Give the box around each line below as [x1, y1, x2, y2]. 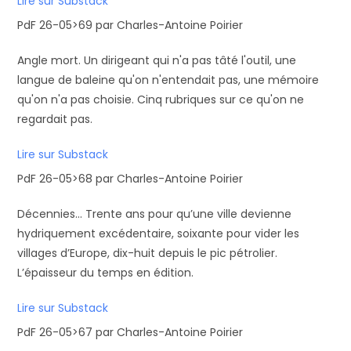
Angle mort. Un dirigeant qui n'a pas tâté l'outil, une [17, 52, 297, 68]
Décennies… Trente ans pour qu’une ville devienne [17, 206, 292, 222]
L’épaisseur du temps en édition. [17, 265, 194, 280]
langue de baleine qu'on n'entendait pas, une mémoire [17, 72, 320, 88]
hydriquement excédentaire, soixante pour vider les [17, 226, 300, 241]
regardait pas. [17, 111, 93, 127]
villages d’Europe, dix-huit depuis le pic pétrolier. [17, 245, 278, 261]
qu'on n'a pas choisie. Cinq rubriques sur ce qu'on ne [17, 92, 305, 107]
